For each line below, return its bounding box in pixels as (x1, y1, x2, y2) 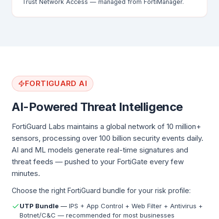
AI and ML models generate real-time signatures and (12, 145, 188, 154)
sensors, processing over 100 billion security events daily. (12, 133, 203, 143)
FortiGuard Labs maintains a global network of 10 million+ (12, 122, 201, 131)
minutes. (12, 169, 40, 178)
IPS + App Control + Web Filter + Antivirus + (69, 202, 203, 210)
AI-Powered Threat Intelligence (12, 100, 183, 114)
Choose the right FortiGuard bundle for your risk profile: (12, 186, 191, 195)
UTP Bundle (20, 202, 59, 210)
